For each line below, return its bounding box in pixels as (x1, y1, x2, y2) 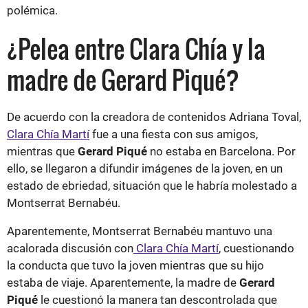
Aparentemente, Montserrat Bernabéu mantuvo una (7, 223, 272, 238)
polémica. (7, 3, 60, 17)
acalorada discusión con (7, 241, 133, 255)
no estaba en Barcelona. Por (147, 144, 296, 158)
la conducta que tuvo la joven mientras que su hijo (7, 258, 264, 272)
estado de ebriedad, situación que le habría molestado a (7, 178, 297, 192)
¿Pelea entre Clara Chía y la (7, 30, 265, 67)
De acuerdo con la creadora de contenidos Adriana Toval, (7, 109, 301, 124)
